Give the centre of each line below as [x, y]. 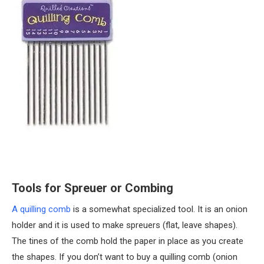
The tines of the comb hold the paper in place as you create [128, 241]
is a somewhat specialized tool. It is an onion [159, 209]
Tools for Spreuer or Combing [93, 188]
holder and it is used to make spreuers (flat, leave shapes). [125, 225]
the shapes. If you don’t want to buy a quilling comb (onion [125, 257]
